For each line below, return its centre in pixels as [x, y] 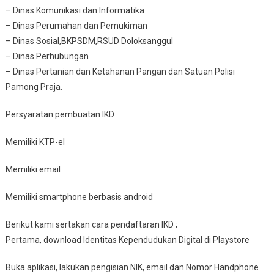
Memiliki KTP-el [35, 142]
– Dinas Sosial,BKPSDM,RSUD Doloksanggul [89, 41]
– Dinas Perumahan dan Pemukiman [76, 25]
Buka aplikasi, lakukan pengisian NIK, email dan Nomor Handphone [132, 267]
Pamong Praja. [34, 87]
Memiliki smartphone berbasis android [79, 197]
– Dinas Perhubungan [47, 56]
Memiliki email [33, 169]
